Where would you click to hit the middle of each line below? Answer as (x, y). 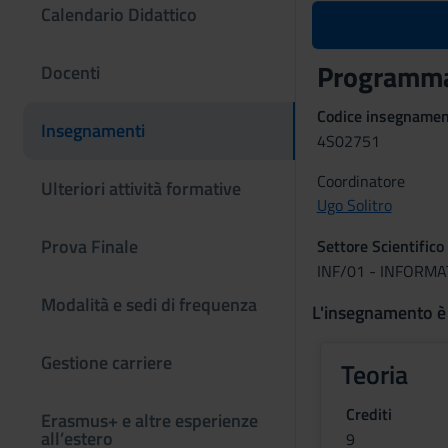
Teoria (374, 374)
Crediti (368, 414)
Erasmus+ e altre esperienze (149, 420)
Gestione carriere (106, 362)
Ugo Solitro (354, 205)
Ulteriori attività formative (141, 188)
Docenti (70, 72)
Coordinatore (360, 181)
